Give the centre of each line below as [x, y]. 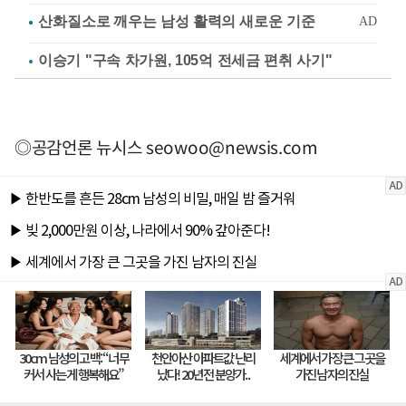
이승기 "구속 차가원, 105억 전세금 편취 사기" [185, 60]
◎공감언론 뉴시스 [80, 146]
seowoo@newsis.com [232, 146]
